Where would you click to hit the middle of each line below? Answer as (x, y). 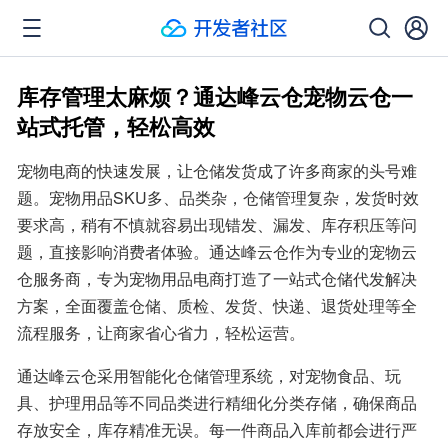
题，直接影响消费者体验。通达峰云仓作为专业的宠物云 (217, 251)
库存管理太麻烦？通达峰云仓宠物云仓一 (215, 96)
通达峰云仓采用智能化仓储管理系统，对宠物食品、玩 (209, 375)
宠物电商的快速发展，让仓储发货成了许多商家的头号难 (217, 170)
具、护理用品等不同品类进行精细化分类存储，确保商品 (217, 402)
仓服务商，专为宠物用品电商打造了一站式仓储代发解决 (217, 278)
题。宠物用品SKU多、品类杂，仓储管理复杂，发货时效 (218, 197)
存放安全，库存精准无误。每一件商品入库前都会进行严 (217, 429)
